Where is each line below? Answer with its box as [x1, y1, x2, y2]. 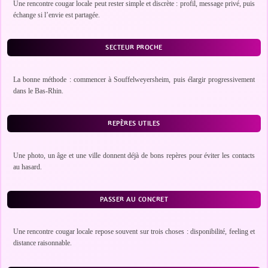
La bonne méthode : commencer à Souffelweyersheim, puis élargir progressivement [13, 75, 255, 84]
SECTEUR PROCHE [105, 43, 163, 51]
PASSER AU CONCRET [99, 195, 169, 203]
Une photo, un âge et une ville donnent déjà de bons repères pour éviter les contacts [13, 151, 255, 160]
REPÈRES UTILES [108, 119, 160, 127]
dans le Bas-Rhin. [13, 87, 63, 95]
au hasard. [13, 163, 42, 171]
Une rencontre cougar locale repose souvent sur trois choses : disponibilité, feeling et [13, 227, 255, 236]
